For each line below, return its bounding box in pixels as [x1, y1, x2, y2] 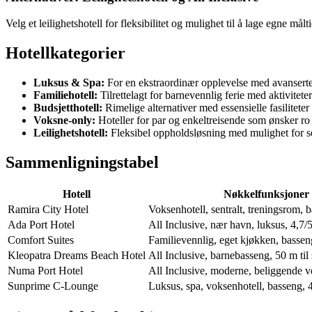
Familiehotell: [33, 89, 97, 102]
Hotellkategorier [6, 44, 125, 63]
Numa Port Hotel [8, 265, 83, 277]
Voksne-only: [33, 114, 95, 127]
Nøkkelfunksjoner [223, 188, 309, 201]
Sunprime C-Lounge [8, 280, 98, 292]
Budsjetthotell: [33, 102, 102, 114]
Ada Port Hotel [8, 219, 75, 231]
